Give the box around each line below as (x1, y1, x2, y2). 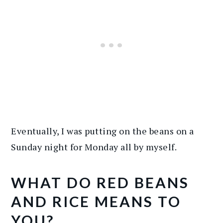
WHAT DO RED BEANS (11, 173, 190, 191)
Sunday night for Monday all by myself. (11, 140, 177, 153)
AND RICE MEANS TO (11, 192, 182, 210)
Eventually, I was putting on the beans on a (11, 124, 194, 137)
